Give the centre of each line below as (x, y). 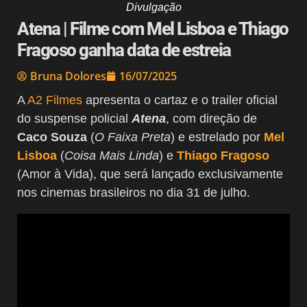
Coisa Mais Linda (112, 155)
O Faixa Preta (133, 137)
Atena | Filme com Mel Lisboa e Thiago (153, 28)
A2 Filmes (55, 100)
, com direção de (211, 118)
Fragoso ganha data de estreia (124, 50)
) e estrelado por (217, 137)
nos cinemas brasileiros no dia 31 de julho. (134, 192)
